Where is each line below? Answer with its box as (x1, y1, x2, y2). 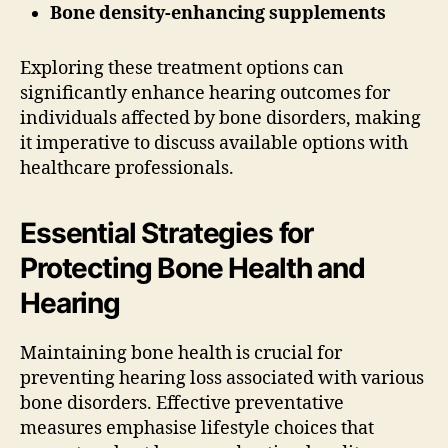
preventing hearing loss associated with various (20, 366, 424, 390)
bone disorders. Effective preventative (20, 391, 344, 415)
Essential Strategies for (20, 215, 314, 250)
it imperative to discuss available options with (20, 131, 408, 155)
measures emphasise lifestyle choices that (20, 416, 374, 440)
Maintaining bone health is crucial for (20, 341, 342, 365)
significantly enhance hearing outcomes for (20, 81, 390, 105)
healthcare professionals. (20, 156, 234, 180)
